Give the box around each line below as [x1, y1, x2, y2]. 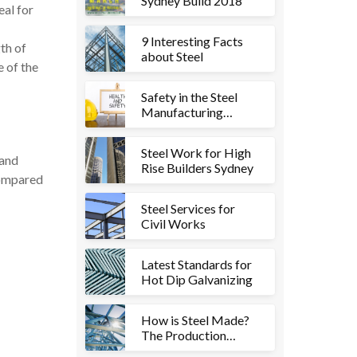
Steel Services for [141, 201, 235, 216]
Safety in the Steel [141, 89, 237, 104]
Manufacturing [141, 104, 223, 120]
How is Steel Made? [141, 312, 249, 328]
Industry [141, 120, 186, 135]
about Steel [141, 49, 203, 64]
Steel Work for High [141, 145, 251, 160]
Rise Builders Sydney [141, 160, 253, 175]
